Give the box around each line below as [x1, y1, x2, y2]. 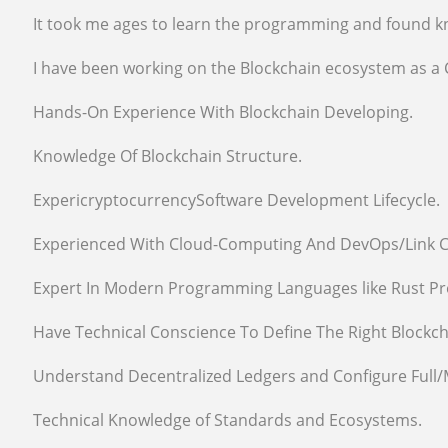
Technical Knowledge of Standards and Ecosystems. [33, 409, 423, 431]
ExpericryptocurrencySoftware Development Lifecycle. [33, 189, 441, 211]
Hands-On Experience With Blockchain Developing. [33, 101, 414, 123]
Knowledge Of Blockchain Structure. [33, 145, 303, 167]
